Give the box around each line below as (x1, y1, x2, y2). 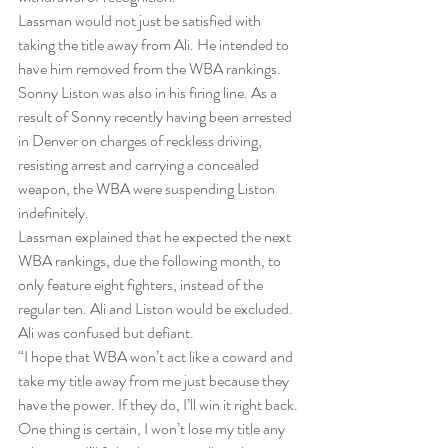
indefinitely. (18, 201, 89, 225)
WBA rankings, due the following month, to (18, 249, 284, 273)
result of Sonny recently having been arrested (18, 105, 295, 129)
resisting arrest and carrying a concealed (18, 153, 262, 177)
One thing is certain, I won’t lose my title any (18, 417, 288, 441)
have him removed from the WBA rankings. (18, 57, 284, 81)
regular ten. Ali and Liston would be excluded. (18, 297, 293, 321)
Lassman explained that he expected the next (18, 225, 294, 249)
